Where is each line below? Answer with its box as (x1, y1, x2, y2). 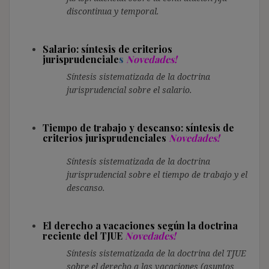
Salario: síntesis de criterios (43, 42, 172, 55)
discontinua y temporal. (67, 5, 159, 17)
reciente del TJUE (43, 229, 125, 242)
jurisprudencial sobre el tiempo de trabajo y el (67, 168, 247, 180)
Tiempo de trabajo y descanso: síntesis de (43, 121, 234, 134)
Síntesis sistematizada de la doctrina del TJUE (67, 247, 246, 259)
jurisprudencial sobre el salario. (67, 83, 192, 95)
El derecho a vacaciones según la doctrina (43, 219, 238, 232)
